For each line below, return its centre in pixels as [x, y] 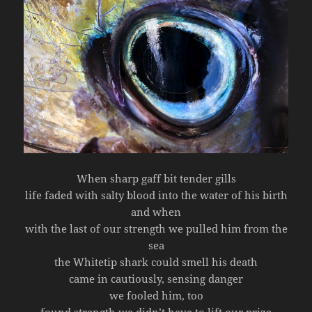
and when [156, 212]
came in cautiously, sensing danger [156, 279]
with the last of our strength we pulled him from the [156, 229]
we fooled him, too [156, 296]
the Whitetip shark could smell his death [156, 262]
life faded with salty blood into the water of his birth [156, 195]
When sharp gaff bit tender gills [156, 179]
